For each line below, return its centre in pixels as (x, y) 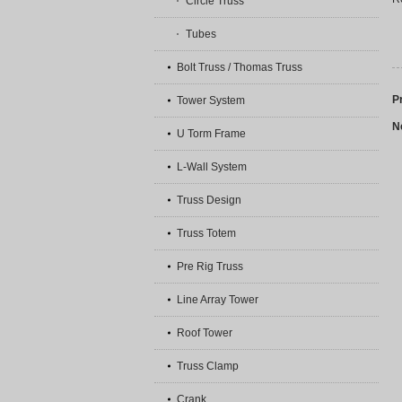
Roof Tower (205, 333)
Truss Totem (206, 233)
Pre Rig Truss (210, 267)
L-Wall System (212, 167)
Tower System (211, 100)
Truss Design (209, 200)
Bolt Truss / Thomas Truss (240, 67)
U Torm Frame (211, 134)
